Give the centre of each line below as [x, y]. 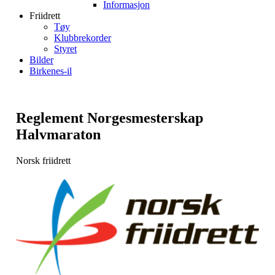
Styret [65, 49]
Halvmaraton [58, 135]
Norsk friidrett [43, 161]
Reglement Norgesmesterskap [110, 118]
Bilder [41, 60]
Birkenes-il [51, 71]
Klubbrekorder [83, 38]
